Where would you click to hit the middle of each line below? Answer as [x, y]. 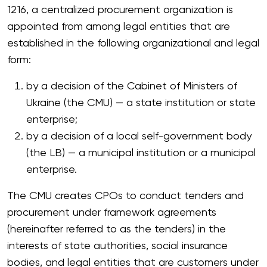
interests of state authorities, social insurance [117, 246]
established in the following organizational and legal [133, 44]
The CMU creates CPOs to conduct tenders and [125, 196]
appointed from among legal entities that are [119, 27]
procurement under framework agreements [112, 213]
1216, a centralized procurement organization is [120, 10]
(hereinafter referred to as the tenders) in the [117, 229]
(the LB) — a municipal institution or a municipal [141, 153]
